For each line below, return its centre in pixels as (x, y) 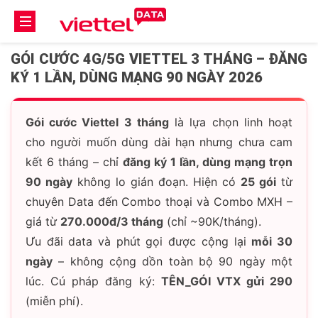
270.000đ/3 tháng (112, 221)
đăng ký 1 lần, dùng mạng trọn (208, 162)
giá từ (43, 221)
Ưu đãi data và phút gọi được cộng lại (139, 241)
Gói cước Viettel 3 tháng (97, 122)
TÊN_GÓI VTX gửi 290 (226, 281)
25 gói (258, 182)
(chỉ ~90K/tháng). (212, 221)
